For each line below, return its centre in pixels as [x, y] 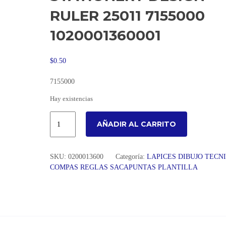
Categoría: [131, 157]
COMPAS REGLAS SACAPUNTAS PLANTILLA [124, 167]
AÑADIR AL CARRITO [136, 124]
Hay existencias [71, 99]
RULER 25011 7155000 [127, 16]
